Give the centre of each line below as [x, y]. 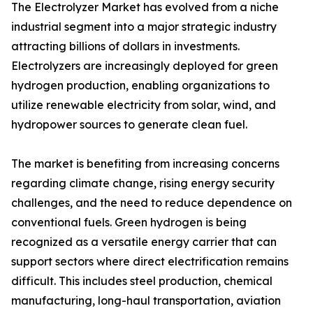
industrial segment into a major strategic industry [144, 27]
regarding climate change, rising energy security [143, 183]
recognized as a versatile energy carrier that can [144, 242]
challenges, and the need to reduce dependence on [152, 203]
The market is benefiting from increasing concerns [145, 164]
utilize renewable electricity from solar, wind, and [144, 105]
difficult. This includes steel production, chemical [142, 281]
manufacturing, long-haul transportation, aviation [146, 301]
